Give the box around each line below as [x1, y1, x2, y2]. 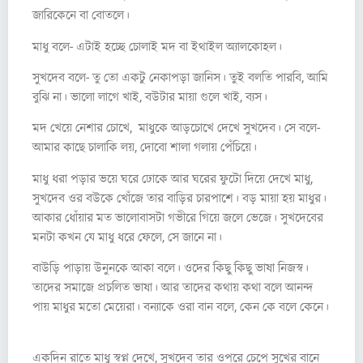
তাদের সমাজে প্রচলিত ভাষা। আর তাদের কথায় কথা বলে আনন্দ [32, 280, 313, 296]
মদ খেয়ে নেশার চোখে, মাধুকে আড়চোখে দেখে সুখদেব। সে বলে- [32, 120, 320, 136]
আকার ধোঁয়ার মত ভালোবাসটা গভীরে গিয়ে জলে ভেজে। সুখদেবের [32, 209, 323, 225]
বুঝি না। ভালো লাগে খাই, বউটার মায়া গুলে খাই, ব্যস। [32, 89, 267, 105]
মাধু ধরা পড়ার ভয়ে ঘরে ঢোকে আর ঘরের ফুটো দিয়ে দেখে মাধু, [32, 170, 313, 186]
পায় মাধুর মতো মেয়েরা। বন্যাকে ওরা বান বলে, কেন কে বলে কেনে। [32, 299, 329, 315]
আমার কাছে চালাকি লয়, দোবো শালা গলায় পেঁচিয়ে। [32, 139, 257, 156]
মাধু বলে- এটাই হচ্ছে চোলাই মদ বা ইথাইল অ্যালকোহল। [32, 38, 282, 54]
